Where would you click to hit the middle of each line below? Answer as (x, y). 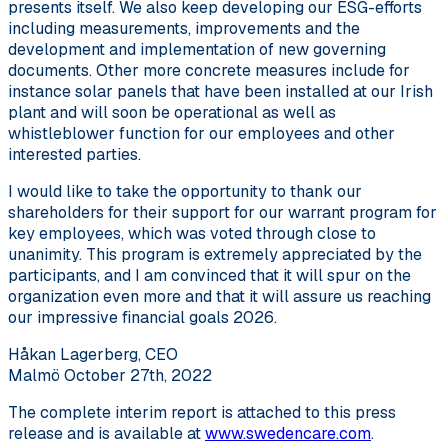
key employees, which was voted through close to (192, 233)
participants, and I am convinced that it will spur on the (209, 275)
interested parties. (74, 154)
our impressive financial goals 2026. (142, 317)
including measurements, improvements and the (184, 28)
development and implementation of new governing (197, 49)
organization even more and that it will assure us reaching (219, 296)
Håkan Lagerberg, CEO (93, 354)
